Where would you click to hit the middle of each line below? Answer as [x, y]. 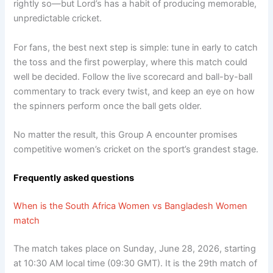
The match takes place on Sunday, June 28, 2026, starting [135, 249]
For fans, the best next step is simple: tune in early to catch [136, 47]
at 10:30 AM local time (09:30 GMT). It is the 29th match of [136, 264]
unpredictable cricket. [58, 19]
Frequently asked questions [74, 178]
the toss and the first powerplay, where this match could [131, 62]
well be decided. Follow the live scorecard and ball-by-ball [133, 76]
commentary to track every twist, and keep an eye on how [134, 91]
